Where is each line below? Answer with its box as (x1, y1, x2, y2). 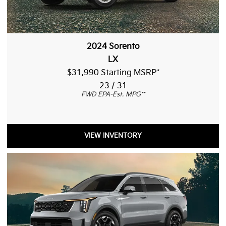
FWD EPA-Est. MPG (81, 90, 141, 98)
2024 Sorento (86, 41, 140, 51)
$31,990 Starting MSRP (67, 68, 157, 78)
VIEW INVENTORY (84, 131, 142, 140)
